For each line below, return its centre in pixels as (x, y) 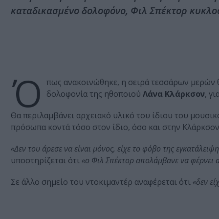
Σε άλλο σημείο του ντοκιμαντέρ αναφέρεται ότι (102, 182)
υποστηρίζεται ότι (46, 161)
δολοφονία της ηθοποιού (95, 94)
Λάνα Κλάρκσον (174, 94)
